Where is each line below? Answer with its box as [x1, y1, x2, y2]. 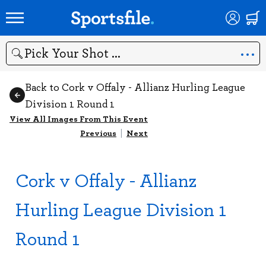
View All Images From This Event [9, 112, 148, 125]
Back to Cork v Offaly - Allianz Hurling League [25, 80, 245, 94]
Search [5, 53, 32, 65]
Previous [80, 126, 116, 139]
